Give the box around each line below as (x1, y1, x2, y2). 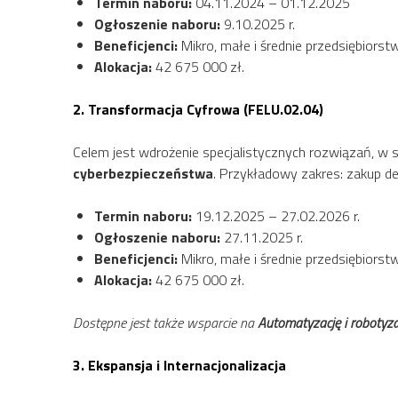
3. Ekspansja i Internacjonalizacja (73, 354, 286, 376)
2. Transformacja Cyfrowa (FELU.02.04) (73, 98, 323, 120)
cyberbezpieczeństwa (73, 162, 213, 184)
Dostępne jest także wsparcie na (73, 311, 258, 333)
